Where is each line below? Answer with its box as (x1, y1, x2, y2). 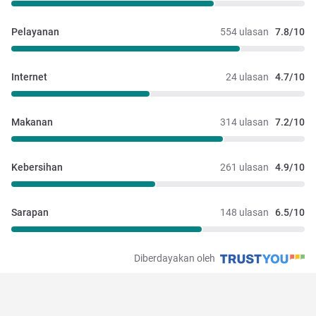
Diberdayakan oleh (134, 253, 217, 265)
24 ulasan (226, 71, 269, 83)
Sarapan (11, 207, 49, 219)
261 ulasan (220, 162, 269, 174)
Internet (11, 71, 47, 83)
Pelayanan (11, 26, 59, 38)
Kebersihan (11, 162, 63, 174)
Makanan (11, 116, 53, 128)
